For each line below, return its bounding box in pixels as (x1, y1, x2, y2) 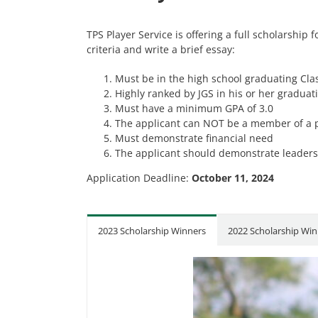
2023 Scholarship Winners (98, 224, 206, 237)
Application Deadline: (87, 170, 192, 185)
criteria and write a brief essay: (87, 42, 235, 56)
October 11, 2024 (192, 170, 274, 185)
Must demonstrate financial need (115, 131, 273, 145)
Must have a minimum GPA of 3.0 (115, 101, 273, 115)
